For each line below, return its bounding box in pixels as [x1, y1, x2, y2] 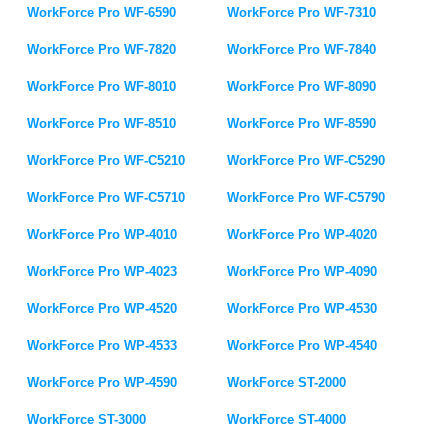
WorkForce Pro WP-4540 [227, 338, 378, 353]
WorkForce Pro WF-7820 [27, 42, 177, 57]
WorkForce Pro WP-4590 [27, 375, 178, 390]
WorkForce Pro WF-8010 [27, 79, 177, 94]
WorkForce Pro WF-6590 [27, 5, 177, 20]
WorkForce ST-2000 [227, 375, 347, 390]
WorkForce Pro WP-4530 [227, 301, 378, 316]
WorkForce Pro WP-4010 [27, 227, 178, 242]
